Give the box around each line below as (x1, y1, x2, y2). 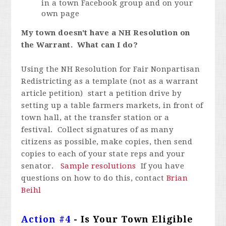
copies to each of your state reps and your (21, 149, 185, 159)
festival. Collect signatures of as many (21, 125, 174, 135)
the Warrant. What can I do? (21, 40, 140, 50)
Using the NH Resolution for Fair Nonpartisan (21, 65, 200, 74)
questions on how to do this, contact (21, 174, 166, 183)
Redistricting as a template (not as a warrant (21, 77, 199, 86)
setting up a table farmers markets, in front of (21, 101, 203, 110)
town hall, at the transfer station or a (21, 113, 169, 123)
